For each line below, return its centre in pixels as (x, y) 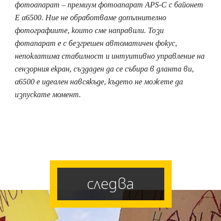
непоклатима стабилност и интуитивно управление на (110, 56)
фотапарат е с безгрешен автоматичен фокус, (96, 43)
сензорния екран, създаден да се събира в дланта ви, (104, 69)
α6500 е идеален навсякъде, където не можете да (99, 82)
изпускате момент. (48, 95)
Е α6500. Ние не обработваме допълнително (91, 18)
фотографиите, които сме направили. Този (89, 31)
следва (110, 184)
